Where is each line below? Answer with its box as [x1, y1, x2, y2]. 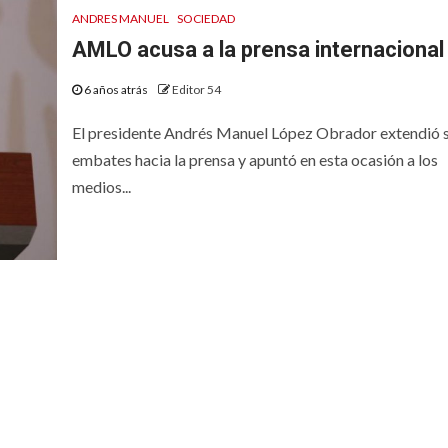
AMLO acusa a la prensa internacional [71, 36, 444, 62]
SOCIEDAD [176, 10, 235, 26]
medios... [71, 176, 131, 196]
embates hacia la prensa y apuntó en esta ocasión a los [71, 149, 438, 169]
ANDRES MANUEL [71, 10, 169, 26]
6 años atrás [81, 81, 150, 97]
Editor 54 [171, 81, 221, 97]
